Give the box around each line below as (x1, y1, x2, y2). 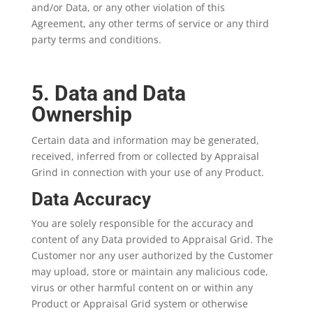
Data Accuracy (31, 189, 151, 210)
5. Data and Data (31, 81, 186, 105)
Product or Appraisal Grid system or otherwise (31, 297, 248, 310)
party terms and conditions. (31, 33, 161, 46)
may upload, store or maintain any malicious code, (31, 265, 268, 278)
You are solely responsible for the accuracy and (31, 217, 254, 230)
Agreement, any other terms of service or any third (31, 17, 269, 30)
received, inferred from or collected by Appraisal (31, 150, 259, 163)
